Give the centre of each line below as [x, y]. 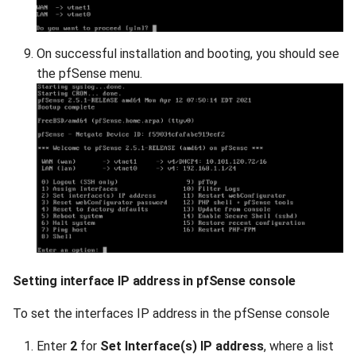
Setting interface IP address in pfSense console [154, 281]
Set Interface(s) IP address [182, 346]
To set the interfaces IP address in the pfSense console [171, 313]
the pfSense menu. [89, 74]
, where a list [299, 346]
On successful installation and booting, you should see [188, 54]
